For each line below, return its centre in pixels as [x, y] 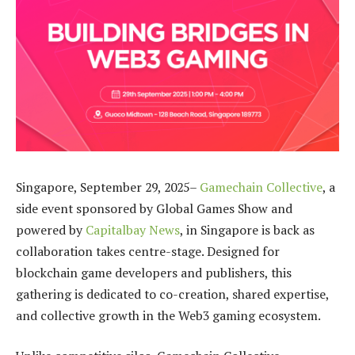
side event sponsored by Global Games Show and [154, 208]
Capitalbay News [133, 229]
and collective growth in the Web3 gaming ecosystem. [168, 315]
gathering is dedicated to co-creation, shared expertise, [172, 294]
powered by [51, 229]
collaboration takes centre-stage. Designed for [148, 251]
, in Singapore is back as [247, 229]
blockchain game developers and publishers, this [154, 272]
